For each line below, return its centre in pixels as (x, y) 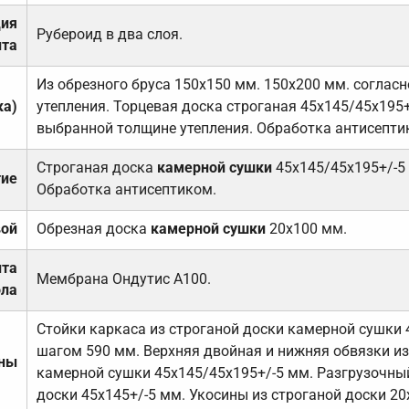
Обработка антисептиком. (126, 190)
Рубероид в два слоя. (109, 35)
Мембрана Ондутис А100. (123, 279)
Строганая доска (96, 168)
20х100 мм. (306, 229)
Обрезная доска (93, 229)
